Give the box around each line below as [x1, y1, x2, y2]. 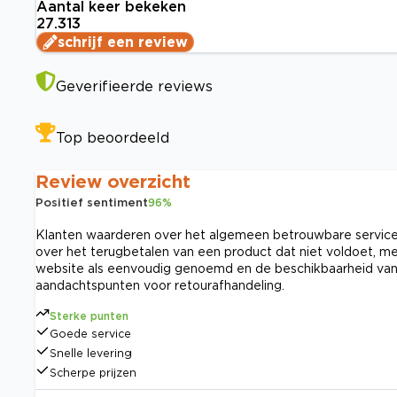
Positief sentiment [35, 196, 148, 209]
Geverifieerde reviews [56, 78, 213, 95]
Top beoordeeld [56, 129, 169, 146]
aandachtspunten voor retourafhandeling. [35, 278, 284, 292]
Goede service [50, 328, 131, 340]
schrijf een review [58, 34, 188, 51]
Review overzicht [35, 171, 191, 191]
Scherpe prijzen [50, 367, 136, 379]
